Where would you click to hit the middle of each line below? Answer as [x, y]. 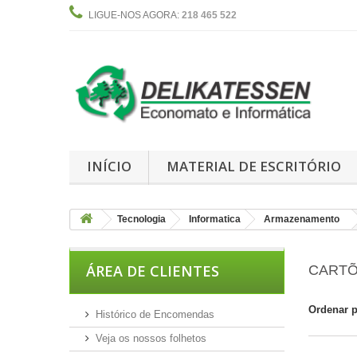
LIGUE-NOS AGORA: [135, 15]
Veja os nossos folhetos [151, 338]
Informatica [215, 219]
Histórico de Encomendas [155, 314]
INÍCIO [109, 166]
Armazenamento [302, 219]
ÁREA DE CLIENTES [153, 271]
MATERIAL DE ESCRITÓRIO [253, 166]
